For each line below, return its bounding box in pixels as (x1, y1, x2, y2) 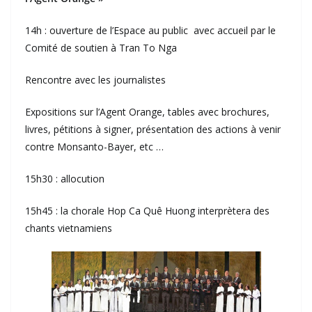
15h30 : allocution (25, 172, 104, 186)
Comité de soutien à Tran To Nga (25, 41, 177, 55)
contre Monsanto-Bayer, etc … (25, 140, 164, 154)
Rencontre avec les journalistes (25, 73, 166, 87)
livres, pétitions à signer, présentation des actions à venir (25, 123, 281, 136)
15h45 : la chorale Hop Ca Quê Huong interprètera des (25, 204, 270, 218)
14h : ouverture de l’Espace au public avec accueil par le (25, 24, 276, 38)
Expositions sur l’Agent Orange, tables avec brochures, (25, 105, 270, 119)
